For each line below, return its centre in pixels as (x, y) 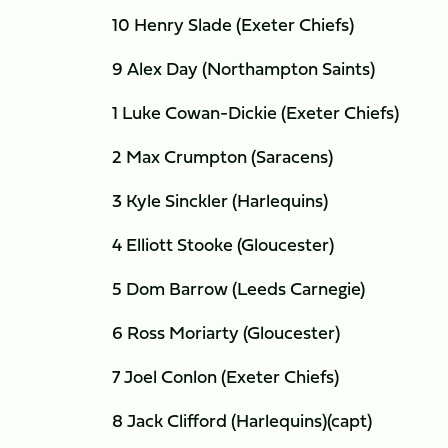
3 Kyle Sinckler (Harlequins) (220, 200)
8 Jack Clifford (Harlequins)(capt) (242, 420)
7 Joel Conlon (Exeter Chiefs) (225, 376)
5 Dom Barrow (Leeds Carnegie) (238, 288)
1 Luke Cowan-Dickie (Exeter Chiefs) (255, 112)
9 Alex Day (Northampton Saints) (243, 68)
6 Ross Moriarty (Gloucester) (226, 332)
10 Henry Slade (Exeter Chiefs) (233, 24)
